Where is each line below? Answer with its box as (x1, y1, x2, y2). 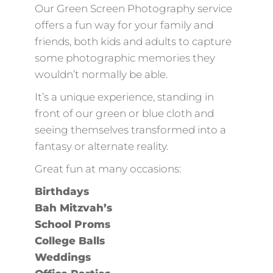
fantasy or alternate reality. (34, 140, 168, 152)
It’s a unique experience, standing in (34, 90, 214, 103)
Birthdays (34, 185, 89, 197)
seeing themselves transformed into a (34, 123, 226, 136)
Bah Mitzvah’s (34, 201, 112, 214)
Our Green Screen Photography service (34, 2, 232, 15)
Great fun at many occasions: (34, 162, 181, 175)
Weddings (34, 250, 91, 263)
